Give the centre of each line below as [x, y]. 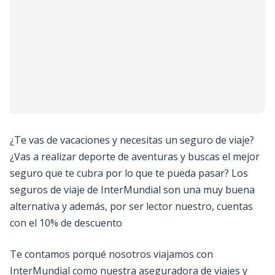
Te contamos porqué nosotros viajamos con [111, 254]
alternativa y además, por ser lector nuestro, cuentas [131, 207]
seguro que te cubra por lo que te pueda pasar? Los [129, 173]
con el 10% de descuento [66, 223]
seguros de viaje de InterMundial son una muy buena [132, 190]
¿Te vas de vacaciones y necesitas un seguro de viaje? [132, 140]
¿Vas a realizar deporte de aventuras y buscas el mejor [135, 157]
